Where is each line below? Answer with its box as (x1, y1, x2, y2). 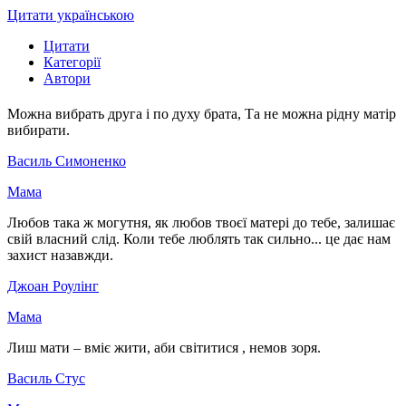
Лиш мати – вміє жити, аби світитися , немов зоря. (7, 340, 321, 356)
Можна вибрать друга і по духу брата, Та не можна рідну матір (7, 106, 396, 122)
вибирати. (7, 122, 70, 139)
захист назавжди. (7, 247, 113, 264)
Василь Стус (7, 371, 85, 387)
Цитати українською (7, 7, 134, 23)
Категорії (43, 54, 101, 70)
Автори (43, 71, 91, 86)
